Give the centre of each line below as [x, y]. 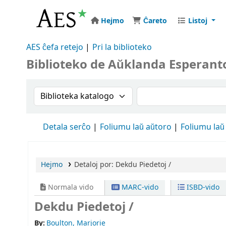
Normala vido [70, 187]
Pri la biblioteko [122, 47]
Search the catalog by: [83, 93]
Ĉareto [155, 21]
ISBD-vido [202, 187]
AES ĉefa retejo [55, 47]
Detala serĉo [67, 127]
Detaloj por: [95, 165]
